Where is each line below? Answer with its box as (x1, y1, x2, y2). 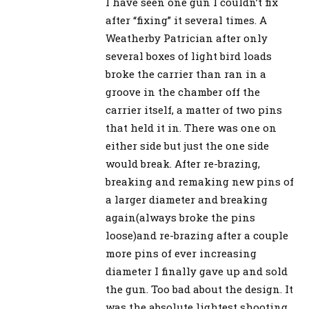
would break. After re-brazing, (106, 156, 260, 170)
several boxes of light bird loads (106, 48, 272, 63)
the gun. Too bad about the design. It (106, 281, 293, 296)
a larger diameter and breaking (106, 192, 268, 206)
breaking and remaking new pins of (106, 174, 294, 188)
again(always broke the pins (106, 210, 255, 224)
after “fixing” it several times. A (106, 12, 267, 27)
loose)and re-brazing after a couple (106, 228, 288, 242)
